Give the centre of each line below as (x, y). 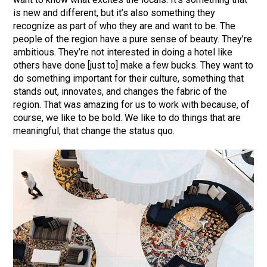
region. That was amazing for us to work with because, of (132, 104)
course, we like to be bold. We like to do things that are (127, 117)
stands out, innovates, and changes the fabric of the (120, 91)
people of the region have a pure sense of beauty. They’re (133, 39)
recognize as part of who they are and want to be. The (125, 26)
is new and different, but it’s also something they (114, 13)
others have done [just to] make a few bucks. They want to (133, 65)
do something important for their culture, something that (129, 78)
